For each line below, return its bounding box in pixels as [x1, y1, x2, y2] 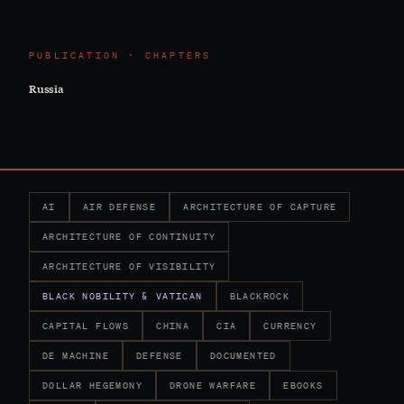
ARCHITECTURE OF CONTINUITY [42, 231, 216, 243]
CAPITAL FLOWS [42, 320, 130, 332]
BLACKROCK [229, 290, 290, 302]
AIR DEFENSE [82, 201, 157, 213]
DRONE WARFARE [170, 380, 257, 391]
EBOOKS [283, 380, 324, 391]
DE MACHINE [42, 350, 109, 362]
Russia [29, 82, 64, 96]
